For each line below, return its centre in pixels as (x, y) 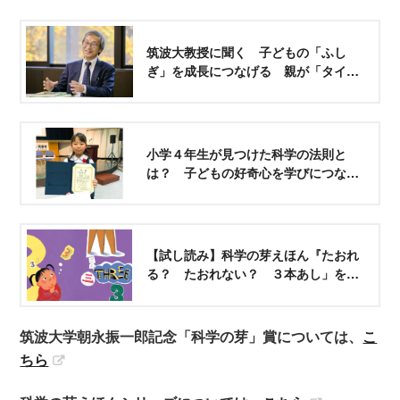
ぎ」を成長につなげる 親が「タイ (247, 70)
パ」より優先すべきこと (216, 89)
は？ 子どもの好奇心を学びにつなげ (253, 172)
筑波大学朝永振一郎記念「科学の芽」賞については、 (192, 336)
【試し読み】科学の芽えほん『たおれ (253, 255)
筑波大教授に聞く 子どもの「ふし (247, 51)
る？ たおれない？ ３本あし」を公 (253, 274)
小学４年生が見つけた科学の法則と (247, 153)
